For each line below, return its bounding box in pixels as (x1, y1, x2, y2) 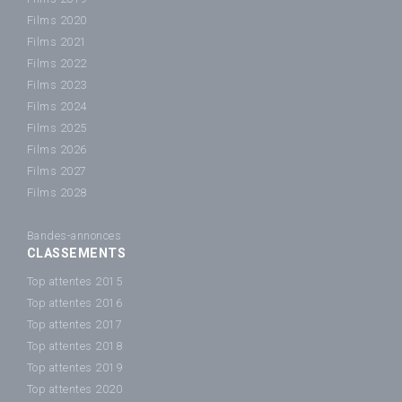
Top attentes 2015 (27, 274, 123, 288)
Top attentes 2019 (27, 360, 123, 374)
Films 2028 (27, 186, 87, 199)
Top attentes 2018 (27, 338, 123, 353)
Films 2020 (27, 13, 87, 27)
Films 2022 (27, 57, 87, 70)
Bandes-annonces (27, 229, 122, 242)
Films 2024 (27, 100, 87, 113)
